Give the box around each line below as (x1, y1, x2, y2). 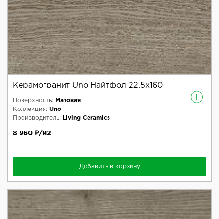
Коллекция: (13, 107, 47, 112)
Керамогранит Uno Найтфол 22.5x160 (13, 82, 163, 89)
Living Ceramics (63, 115, 110, 121)
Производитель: (13, 115, 61, 121)
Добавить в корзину (79, 164, 140, 170)
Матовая (55, 98, 81, 104)
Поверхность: (13, 98, 53, 104)
